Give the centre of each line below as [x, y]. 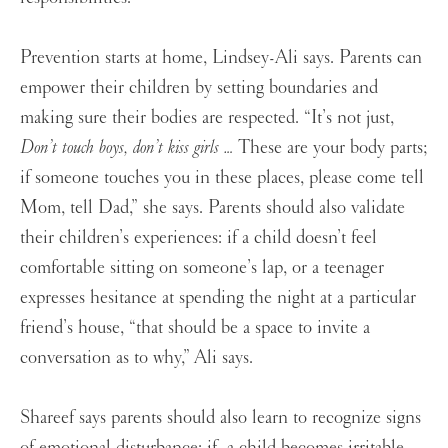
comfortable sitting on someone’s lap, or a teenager [202, 267]
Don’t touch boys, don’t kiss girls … [129, 147]
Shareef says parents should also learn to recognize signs [220, 417]
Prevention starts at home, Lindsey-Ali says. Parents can [221, 57]
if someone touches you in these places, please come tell [222, 177]
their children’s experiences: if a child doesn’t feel [198, 237]
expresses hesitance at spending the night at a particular [218, 297]
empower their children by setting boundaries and [199, 87]
